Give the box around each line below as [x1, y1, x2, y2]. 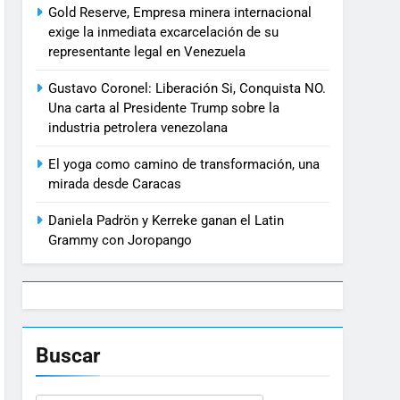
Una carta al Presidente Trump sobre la [48, 100, 280, 117]
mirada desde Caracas [48, 176, 182, 193]
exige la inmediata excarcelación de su [48, 24, 279, 41]
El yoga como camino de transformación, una [48, 156, 321, 173]
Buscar [36, 343, 101, 369]
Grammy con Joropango [48, 232, 193, 249]
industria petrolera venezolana [48, 120, 229, 137]
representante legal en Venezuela [48, 44, 246, 61]
